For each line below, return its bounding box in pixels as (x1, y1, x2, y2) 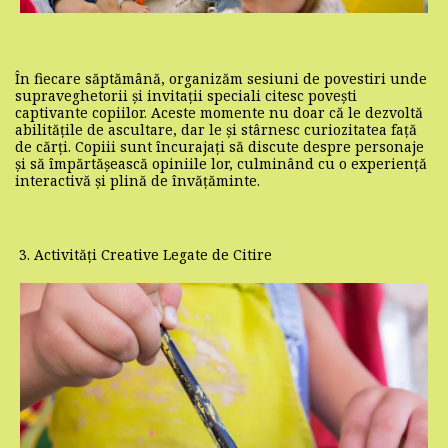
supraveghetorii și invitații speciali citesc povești (15, 85, 357, 105)
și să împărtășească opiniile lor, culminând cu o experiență (15, 153, 427, 173)
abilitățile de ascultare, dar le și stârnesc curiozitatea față (15, 119, 417, 139)
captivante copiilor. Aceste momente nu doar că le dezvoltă (15, 102, 423, 122)
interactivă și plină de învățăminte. (15, 170, 260, 190)
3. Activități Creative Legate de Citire (15, 244, 272, 264)
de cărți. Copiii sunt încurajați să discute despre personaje (15, 136, 424, 156)
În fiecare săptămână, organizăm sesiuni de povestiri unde (15, 68, 427, 88)
